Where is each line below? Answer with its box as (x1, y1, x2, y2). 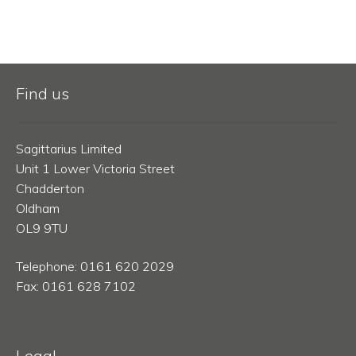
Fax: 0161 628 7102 (15, 278, 136, 295)
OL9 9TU (15, 220, 68, 237)
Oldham (15, 200, 60, 217)
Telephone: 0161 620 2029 (15, 258, 174, 275)
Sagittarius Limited (15, 141, 122, 157)
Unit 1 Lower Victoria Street (15, 161, 175, 177)
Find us (15, 83, 69, 104)
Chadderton (15, 180, 84, 197)
